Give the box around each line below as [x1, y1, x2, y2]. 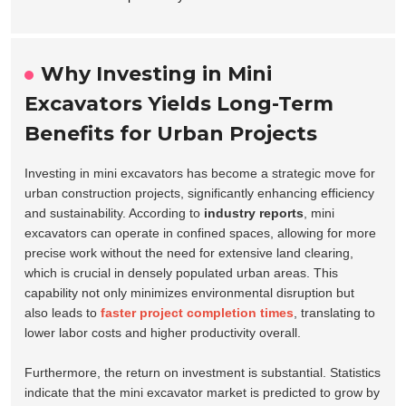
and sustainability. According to [24, 206, 205, 221]
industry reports [204, 206, 304, 221]
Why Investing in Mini [41, 62, 273, 87]
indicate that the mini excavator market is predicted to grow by [24, 385, 381, 401]
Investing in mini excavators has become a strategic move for [24, 166, 376, 181]
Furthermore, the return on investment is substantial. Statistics [24, 365, 382, 381]
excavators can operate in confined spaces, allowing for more [24, 226, 377, 241]
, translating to [294, 305, 376, 321]
